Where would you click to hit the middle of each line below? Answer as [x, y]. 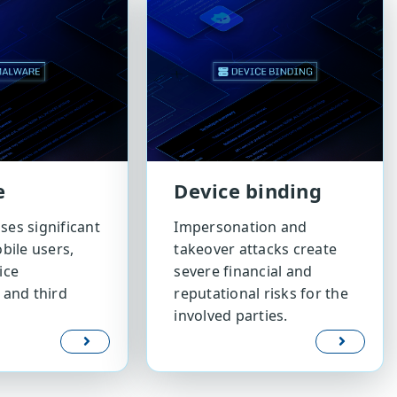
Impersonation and [241, 227]
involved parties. [231, 316]
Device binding [248, 191]
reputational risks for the [261, 294]
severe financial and [243, 272]
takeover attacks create [256, 249]
